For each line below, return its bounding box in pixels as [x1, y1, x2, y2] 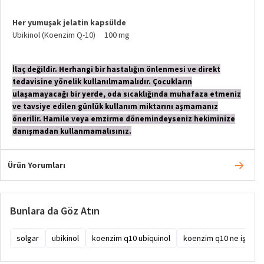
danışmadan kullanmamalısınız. [12, 126, 131, 136]
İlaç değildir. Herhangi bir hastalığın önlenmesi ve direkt [12, 64, 220, 74]
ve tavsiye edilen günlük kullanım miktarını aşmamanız [12, 101, 218, 111]
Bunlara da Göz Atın [10, 203, 100, 217]
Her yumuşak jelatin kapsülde [12, 16, 126, 28]
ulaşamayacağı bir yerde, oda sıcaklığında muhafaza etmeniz [12, 88, 241, 99]
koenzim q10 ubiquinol [92, 232, 170, 243]
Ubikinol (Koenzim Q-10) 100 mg [12, 29, 130, 40]
